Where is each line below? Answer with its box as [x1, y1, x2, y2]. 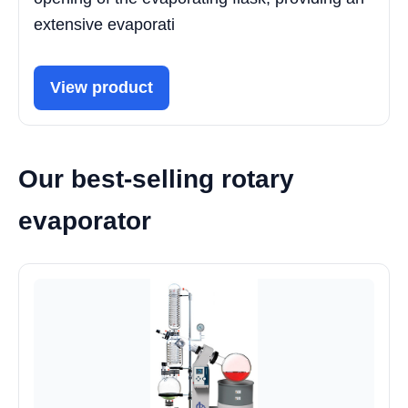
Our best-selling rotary [18, 164, 294, 193]
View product [50, 77, 153, 97]
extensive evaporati [34, 15, 175, 34]
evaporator [18, 206, 151, 235]
